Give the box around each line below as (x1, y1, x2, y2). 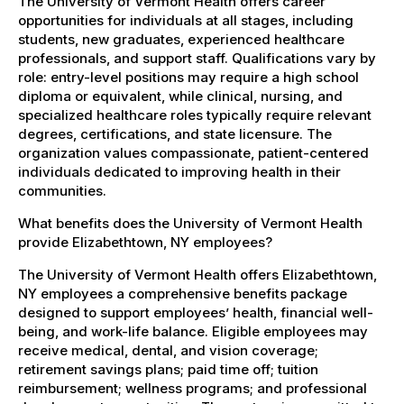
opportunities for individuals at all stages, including (18, 11, 353, 29)
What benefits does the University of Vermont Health (18, 214, 363, 232)
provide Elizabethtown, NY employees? (18, 233, 272, 251)
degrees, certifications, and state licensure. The (18, 124, 332, 142)
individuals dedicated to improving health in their (18, 162, 341, 180)
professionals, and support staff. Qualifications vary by (18, 49, 376, 67)
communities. (18, 181, 106, 199)
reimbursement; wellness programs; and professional (18, 379, 367, 397)
